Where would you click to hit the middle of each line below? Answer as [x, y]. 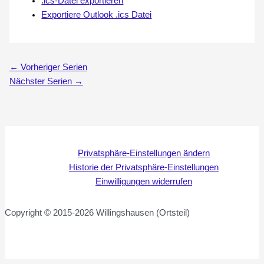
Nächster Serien [42, 82]
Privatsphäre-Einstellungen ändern [144, 154]
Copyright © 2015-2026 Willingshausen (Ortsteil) [97, 213]
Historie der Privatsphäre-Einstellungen [144, 168]
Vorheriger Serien [52, 67]
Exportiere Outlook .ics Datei [97, 14]
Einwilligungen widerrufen [144, 182]
